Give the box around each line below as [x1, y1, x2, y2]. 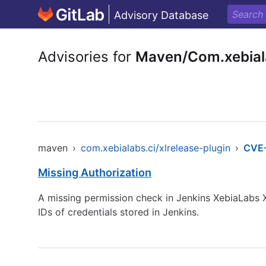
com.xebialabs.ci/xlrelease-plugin [81, 142, 230, 154]
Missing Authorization [38, 166, 151, 179]
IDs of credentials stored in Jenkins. [38, 206, 199, 218]
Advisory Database [114, 9, 208, 21]
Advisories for [38, 48, 135, 65]
